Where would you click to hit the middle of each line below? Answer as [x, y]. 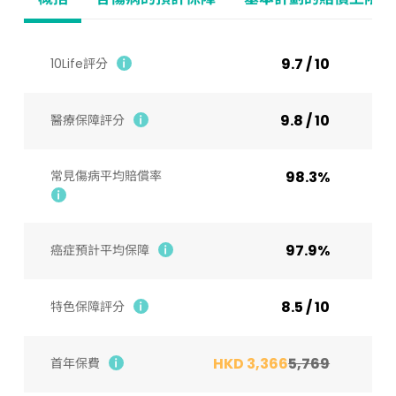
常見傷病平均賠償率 [106, 176]
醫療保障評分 [87, 121]
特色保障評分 [87, 307]
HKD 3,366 [251, 364]
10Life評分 [79, 64]
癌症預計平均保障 [99, 251]
